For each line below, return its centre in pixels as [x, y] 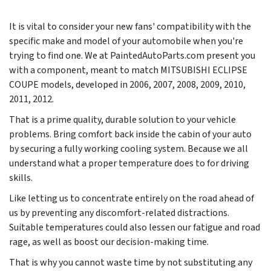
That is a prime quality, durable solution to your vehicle [122, 120]
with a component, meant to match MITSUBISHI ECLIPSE [128, 70]
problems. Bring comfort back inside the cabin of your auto [130, 135]
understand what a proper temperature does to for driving [129, 164]
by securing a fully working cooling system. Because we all [129, 149]
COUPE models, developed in [69, 85]
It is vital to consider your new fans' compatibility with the [130, 27]
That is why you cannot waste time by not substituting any [131, 263]
